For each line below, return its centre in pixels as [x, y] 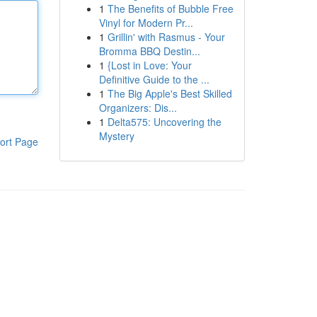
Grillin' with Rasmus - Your [166, 37]
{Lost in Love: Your [149, 65]
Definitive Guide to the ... [154, 79]
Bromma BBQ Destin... [149, 51]
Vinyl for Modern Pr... [146, 23]
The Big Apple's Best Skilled [169, 93]
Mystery [116, 136]
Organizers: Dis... [138, 108]
